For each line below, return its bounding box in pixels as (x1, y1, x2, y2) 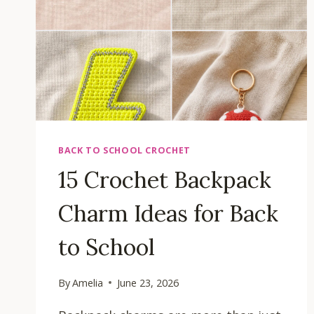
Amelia (72, 275, 104, 289)
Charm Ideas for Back (58, 198, 278, 228)
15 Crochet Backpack (58, 165, 271, 194)
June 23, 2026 (117, 275, 179, 289)
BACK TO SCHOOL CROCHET (58, 144, 191, 157)
